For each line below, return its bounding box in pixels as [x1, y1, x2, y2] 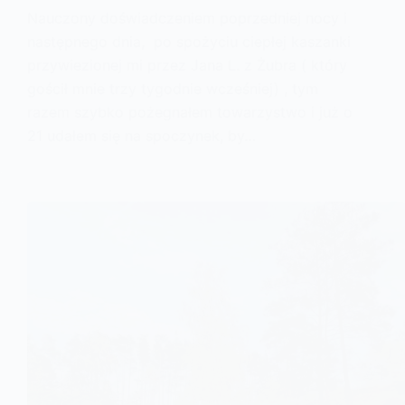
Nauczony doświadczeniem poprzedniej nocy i [27, 8, 347, 27]
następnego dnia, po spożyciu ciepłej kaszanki [27, 32, 351, 51]
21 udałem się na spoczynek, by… [27, 126, 256, 145]
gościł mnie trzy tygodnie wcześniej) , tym [27, 79, 318, 98]
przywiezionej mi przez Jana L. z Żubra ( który [27, 55, 347, 74]
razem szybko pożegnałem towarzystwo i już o [27, 102, 353, 121]
